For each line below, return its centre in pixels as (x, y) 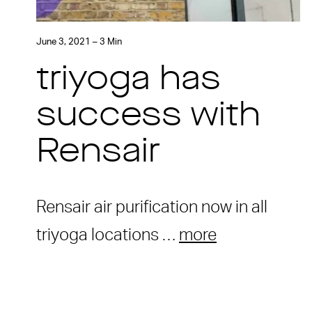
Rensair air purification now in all (152, 207)
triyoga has (128, 80)
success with (148, 117)
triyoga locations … (108, 235)
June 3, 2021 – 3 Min (79, 42)
